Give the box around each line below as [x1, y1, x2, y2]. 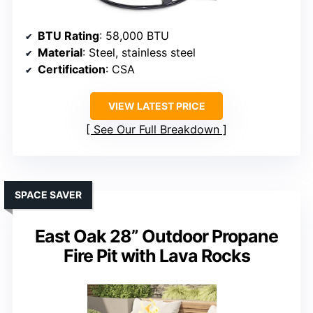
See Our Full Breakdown [94, 122, 219, 136]
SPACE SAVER [15, 188, 82, 201]
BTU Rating [38, 28, 99, 43]
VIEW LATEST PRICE [108, 99, 205, 112]
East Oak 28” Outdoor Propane [35, 225, 278, 247]
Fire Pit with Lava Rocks [63, 245, 250, 266]
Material [38, 45, 82, 59]
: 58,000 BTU [99, 28, 169, 43]
